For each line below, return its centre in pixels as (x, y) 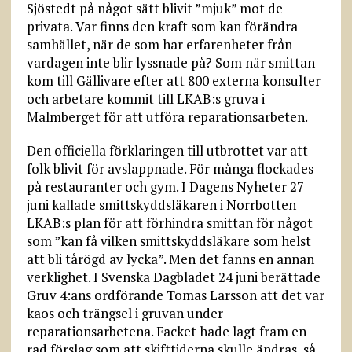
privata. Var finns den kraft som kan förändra (162, 26)
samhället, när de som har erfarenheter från (159, 44)
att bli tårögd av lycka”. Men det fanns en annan (170, 259)
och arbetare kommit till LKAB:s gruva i (145, 99)
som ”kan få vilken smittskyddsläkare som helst (169, 241)
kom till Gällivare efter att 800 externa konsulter (173, 81)
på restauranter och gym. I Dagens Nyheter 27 (165, 187)
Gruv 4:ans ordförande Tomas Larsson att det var (175, 295)
